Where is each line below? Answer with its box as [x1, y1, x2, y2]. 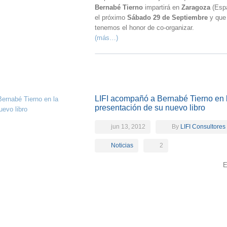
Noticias [111, 142, 133, 149]
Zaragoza [181, 4, 210, 11]
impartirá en [143, 4, 181, 11]
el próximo [95, 14, 127, 21]
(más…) [95, 34, 118, 42]
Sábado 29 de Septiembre [127, 14, 208, 21]
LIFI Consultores [180, 123, 225, 130]
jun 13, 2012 [111, 123, 145, 130]
